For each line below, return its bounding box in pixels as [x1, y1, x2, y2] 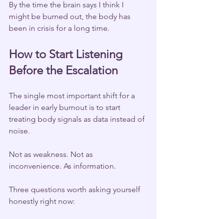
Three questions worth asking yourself [9, 184, 142, 194]
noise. [9, 126, 30, 135]
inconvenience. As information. [9, 161, 116, 171]
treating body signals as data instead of [9, 114, 147, 124]
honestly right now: [9, 196, 75, 206]
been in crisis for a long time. [9, 23, 109, 33]
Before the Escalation [9, 63, 118, 77]
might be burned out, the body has [9, 11, 132, 21]
